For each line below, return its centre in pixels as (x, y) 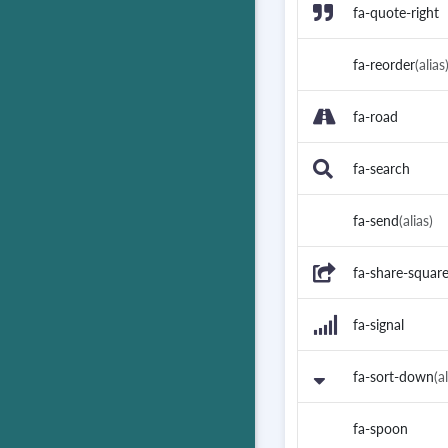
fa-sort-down (393, 377)
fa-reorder (384, 65)
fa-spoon (380, 429)
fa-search (381, 169)
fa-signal (378, 325)
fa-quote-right (396, 13)
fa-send (376, 221)
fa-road (375, 117)
